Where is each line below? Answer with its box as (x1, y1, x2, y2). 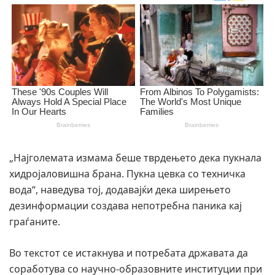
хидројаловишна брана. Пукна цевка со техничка (9, 167, 246, 181)
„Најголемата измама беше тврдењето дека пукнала (9, 151, 261, 165)
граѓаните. (9, 215, 60, 229)
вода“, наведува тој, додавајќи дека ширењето (9, 183, 231, 197)
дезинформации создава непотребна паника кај (9, 199, 242, 213)
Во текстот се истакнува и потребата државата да (9, 246, 248, 260)
